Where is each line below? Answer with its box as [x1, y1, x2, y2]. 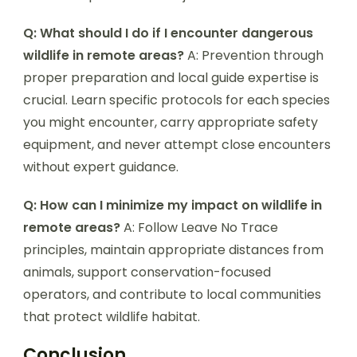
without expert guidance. [23, 157, 178, 176]
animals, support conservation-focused [23, 262, 271, 281]
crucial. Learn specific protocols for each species [23, 90, 330, 109]
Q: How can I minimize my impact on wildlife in [23, 195, 322, 214]
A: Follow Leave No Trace [120, 218, 278, 237]
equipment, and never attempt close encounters [23, 135, 331, 154]
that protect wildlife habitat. [23, 307, 200, 326]
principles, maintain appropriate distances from [23, 240, 324, 259]
